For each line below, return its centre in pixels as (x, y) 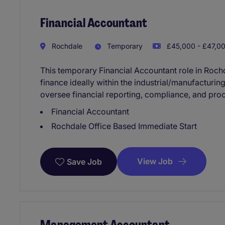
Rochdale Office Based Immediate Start (124, 126)
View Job (155, 161)
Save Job (84, 161)
